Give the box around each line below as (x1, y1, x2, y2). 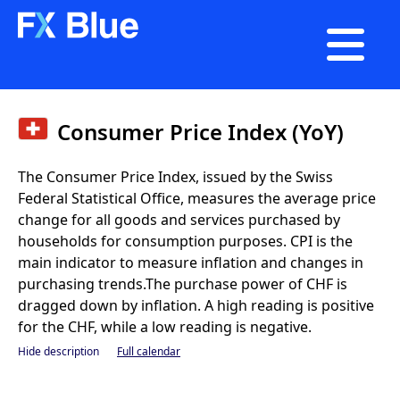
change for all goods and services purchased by (18, 210, 340, 229)
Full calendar (117, 344, 180, 359)
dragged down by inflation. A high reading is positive (18, 296, 374, 315)
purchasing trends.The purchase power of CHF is (18, 274, 347, 294)
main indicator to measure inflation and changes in (18, 253, 363, 272)
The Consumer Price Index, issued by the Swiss (18, 167, 333, 187)
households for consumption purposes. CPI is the (18, 231, 353, 251)
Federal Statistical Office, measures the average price (18, 188, 376, 208)
